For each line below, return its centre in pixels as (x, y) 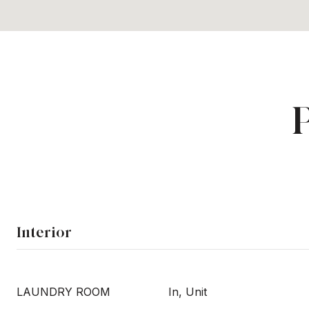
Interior (44, 232)
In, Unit (188, 292)
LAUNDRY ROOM (63, 292)
